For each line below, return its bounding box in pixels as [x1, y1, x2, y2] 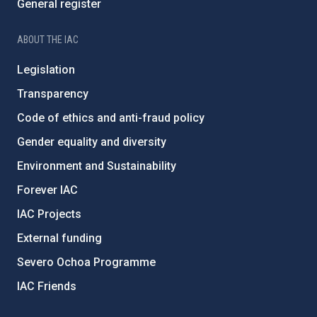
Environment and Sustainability [17, 159, 176, 173]
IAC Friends [17, 279, 76, 293]
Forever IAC [17, 183, 78, 197]
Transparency [17, 87, 88, 100]
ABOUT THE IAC [17, 34, 79, 45]
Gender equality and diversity [17, 135, 166, 149]
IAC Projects [17, 207, 81, 221]
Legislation [17, 63, 75, 76]
